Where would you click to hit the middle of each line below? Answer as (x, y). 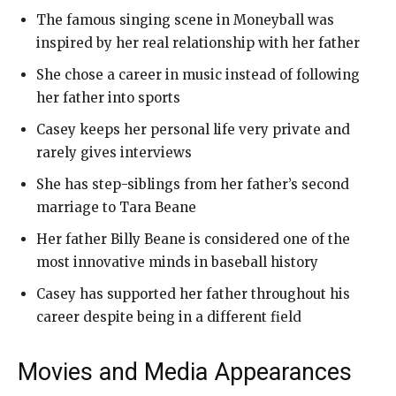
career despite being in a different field (169, 316)
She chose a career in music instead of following (198, 74)
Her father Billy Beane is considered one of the (193, 239)
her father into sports (108, 97)
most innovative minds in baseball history (177, 262)
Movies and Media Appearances (185, 372)
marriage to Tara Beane (116, 207)
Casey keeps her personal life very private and (193, 129)
